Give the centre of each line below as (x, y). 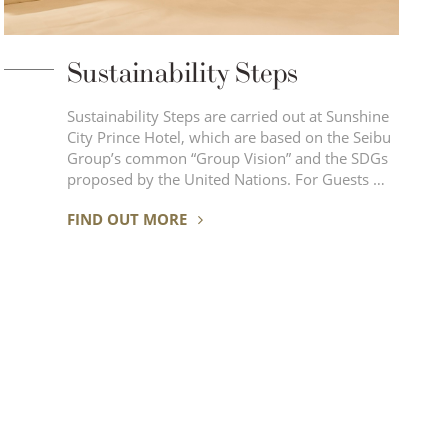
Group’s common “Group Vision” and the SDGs (227, 158)
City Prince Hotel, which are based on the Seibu (228, 137)
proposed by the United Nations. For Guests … (339, 179)
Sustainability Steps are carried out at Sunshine (227, 116)
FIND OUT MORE (128, 218)
